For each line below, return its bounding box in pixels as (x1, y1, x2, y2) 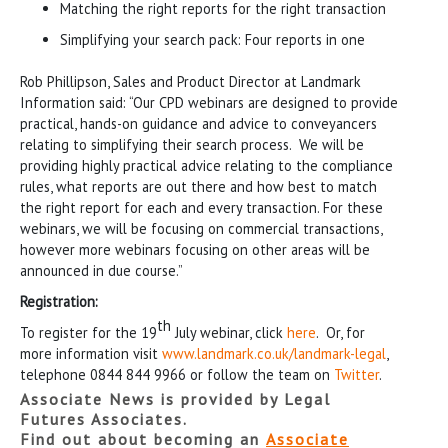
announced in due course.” (20, 260, 183, 280)
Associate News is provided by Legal (20, 388, 331, 409)
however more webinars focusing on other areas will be (20, 239, 370, 259)
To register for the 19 (20, 322, 157, 342)
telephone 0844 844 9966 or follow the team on (20, 364, 334, 384)
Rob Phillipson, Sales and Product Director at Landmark (20, 71, 361, 91)
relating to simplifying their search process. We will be (20, 134, 364, 154)
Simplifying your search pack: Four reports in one (60, 29, 365, 49)
